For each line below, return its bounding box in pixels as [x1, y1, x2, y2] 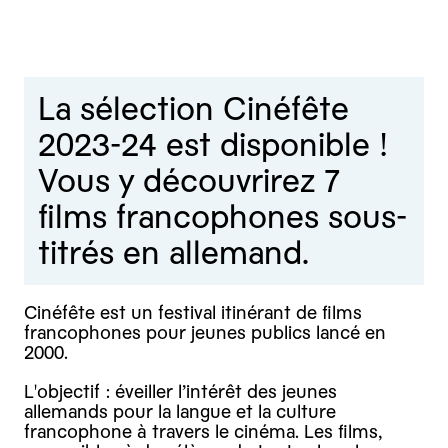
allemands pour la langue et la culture [24, 400, 336, 422]
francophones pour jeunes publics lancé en [24, 322, 386, 344]
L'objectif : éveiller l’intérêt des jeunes [24, 380, 337, 402]
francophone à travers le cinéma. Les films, [24, 420, 383, 442]
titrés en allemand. [38, 235, 309, 272]
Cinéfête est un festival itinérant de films [24, 302, 362, 324]
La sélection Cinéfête [38, 91, 349, 128]
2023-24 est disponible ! [38, 127, 387, 164]
